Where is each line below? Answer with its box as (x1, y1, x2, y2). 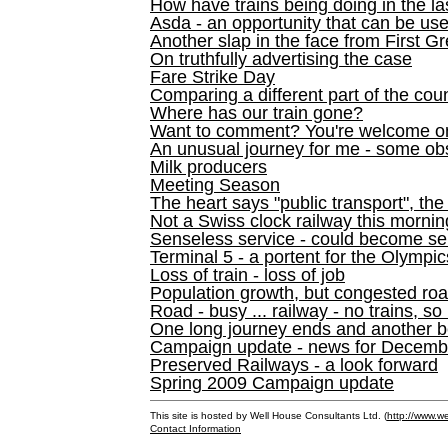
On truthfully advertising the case (150, 49, 412, 69)
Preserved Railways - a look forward (150, 355, 438, 375)
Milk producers (150, 157, 267, 177)
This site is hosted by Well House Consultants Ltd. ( (150, 410, 387, 421)
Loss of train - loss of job (150, 265, 345, 285)
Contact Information (150, 423, 241, 434)
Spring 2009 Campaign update (150, 373, 394, 393)
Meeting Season (150, 175, 280, 195)
